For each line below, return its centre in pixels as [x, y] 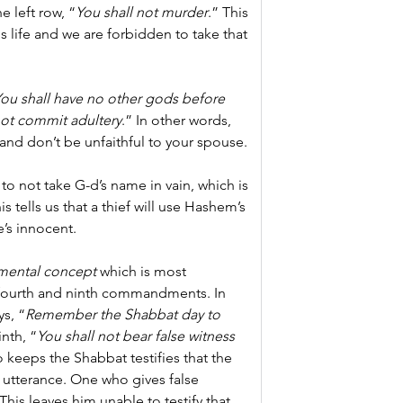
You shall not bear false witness [138, 336]
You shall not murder [142, 12]
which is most [143, 271]
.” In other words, [178, 120]
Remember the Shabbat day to [125, 314]
